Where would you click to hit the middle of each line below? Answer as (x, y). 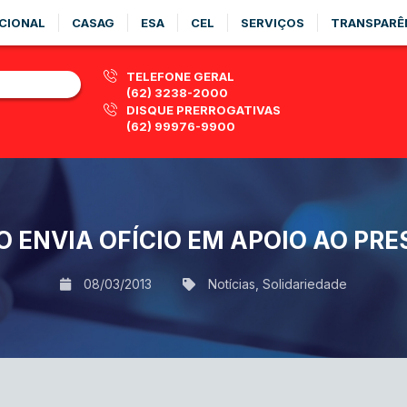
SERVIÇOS (273, 23)
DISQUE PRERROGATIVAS (203, 110)
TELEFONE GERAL (180, 76)
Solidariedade (305, 283)
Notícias (232, 283)
